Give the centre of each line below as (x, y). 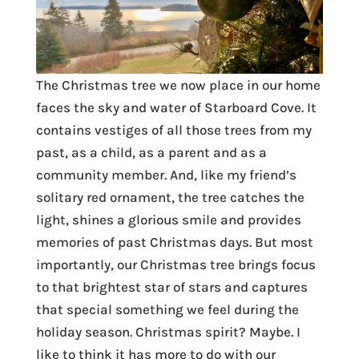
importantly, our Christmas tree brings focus (175, 264)
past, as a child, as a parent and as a (151, 152)
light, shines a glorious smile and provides (168, 219)
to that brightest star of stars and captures (171, 286)
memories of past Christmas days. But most (174, 242)
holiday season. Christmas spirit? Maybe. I (168, 331)
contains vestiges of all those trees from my (173, 129)
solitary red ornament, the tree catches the (170, 197)
